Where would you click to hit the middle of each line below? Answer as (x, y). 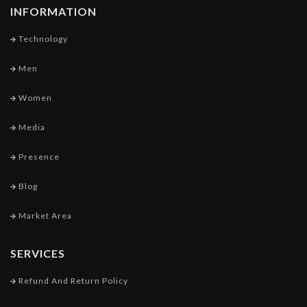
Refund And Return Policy (72, 281)
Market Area (44, 216)
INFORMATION (53, 12)
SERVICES (38, 254)
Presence (38, 157)
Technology (42, 39)
